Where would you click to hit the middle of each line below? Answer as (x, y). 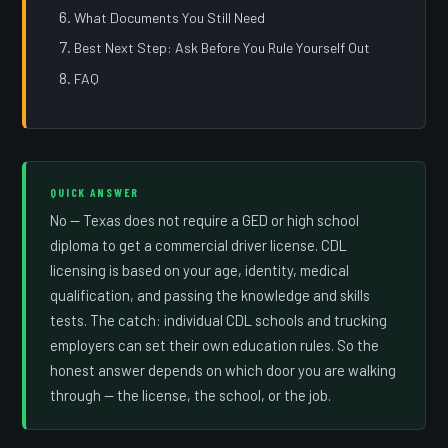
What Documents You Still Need (170, 17)
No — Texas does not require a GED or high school (205, 220)
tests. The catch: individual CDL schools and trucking (219, 320)
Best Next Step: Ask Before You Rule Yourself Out (222, 48)
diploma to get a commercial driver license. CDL (199, 245)
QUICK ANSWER (95, 192)
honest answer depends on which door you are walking (223, 370)
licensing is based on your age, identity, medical (200, 270)
